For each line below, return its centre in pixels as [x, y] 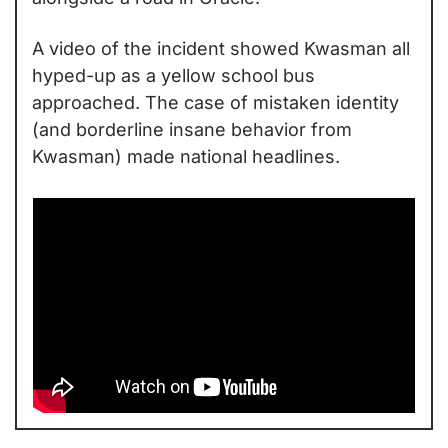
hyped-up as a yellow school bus [173, 75]
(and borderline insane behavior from [192, 129]
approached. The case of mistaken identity [215, 102]
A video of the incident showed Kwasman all [221, 48]
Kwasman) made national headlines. [186, 156]
